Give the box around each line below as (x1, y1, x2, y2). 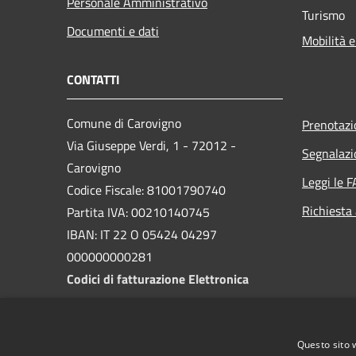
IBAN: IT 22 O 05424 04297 (67, 224, 217, 244)
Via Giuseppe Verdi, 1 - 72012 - (67, 135, 236, 155)
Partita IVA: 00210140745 (67, 202, 210, 222)
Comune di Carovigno (67, 113, 181, 133)
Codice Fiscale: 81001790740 (67, 180, 226, 199)
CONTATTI (67, 69, 120, 89)
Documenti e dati (67, 21, 159, 41)
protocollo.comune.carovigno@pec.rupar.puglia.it (67, 326, 342, 346)
